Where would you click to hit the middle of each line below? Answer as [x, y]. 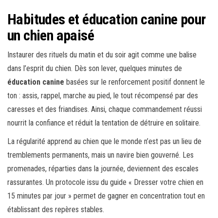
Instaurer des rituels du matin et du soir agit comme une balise [102, 55]
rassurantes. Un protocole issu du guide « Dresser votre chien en [105, 182]
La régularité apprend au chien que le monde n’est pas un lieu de [104, 142]
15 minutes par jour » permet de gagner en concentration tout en [106, 196]
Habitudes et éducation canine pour [107, 19]
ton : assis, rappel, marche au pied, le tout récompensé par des [103, 96]
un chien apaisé [51, 36]
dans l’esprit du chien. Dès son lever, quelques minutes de [95, 69]
